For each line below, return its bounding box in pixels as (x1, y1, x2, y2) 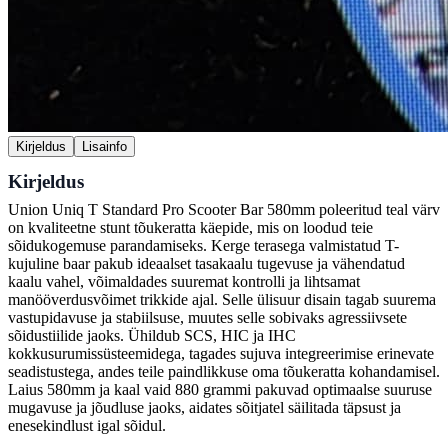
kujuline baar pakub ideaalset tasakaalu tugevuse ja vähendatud (8, 255, 405, 273)
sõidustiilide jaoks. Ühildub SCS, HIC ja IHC (8, 327, 296, 345)
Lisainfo (82, 139, 127, 155)
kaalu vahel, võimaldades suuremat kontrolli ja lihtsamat (8, 273, 360, 291)
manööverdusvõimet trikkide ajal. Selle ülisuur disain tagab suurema (8, 291, 436, 309)
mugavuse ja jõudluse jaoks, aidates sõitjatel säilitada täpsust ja (8, 399, 401, 417)
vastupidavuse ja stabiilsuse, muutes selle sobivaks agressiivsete (8, 309, 407, 327)
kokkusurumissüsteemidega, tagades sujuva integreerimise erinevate (8, 345, 434, 363)
